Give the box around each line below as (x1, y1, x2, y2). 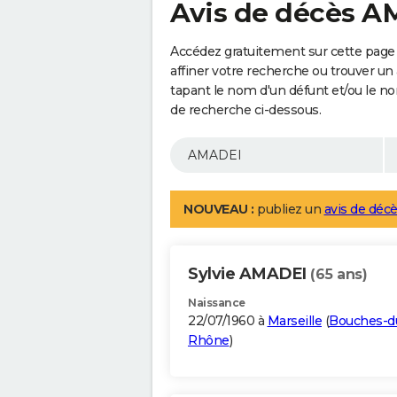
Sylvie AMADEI (188, 264, 310, 284)
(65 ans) (310, 266, 367, 284)
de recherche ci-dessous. (170, 102, 321, 119)
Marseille (267, 313, 322, 330)
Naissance (188, 296, 245, 310)
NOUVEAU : (183, 201, 254, 218)
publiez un (253, 201, 324, 218)
